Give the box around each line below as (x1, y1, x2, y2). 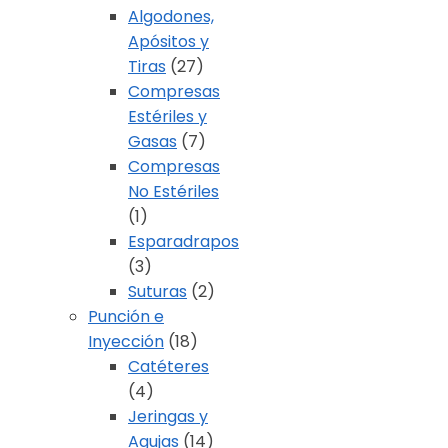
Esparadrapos (128, 230, 239, 254)
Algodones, (128, 5, 214, 29)
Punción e (88, 305, 164, 329)
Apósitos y (128, 30, 209, 54)
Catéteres (128, 355, 209, 379)
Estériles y (128, 105, 207, 129)
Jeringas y (128, 405, 208, 429)
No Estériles (128, 180, 219, 204)
